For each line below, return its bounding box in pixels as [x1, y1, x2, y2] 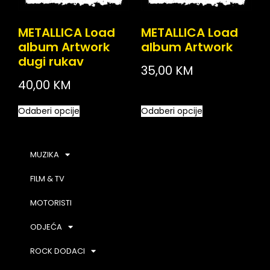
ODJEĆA [30, 221, 62, 233]
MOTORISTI [30, 196, 72, 209]
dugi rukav [18, 52, 84, 70]
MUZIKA [30, 148, 59, 160]
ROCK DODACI [30, 245, 85, 257]
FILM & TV [30, 172, 64, 184]
